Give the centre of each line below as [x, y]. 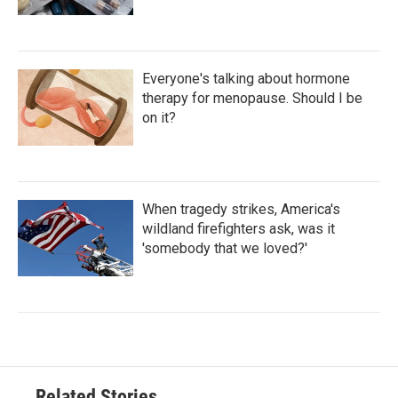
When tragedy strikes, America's [241, 209]
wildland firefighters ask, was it [239, 228]
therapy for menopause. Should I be [252, 98]
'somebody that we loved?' [225, 248]
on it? [159, 117]
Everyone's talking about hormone [246, 78]
